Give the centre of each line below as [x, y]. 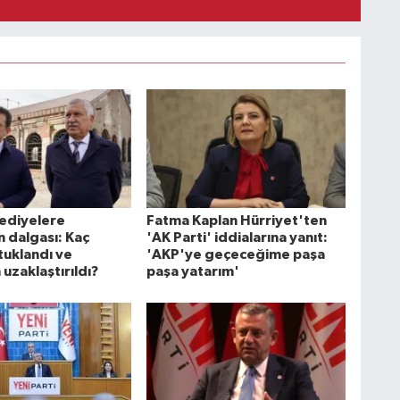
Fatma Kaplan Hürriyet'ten [236, 220]
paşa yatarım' [192, 271]
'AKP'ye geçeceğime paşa [235, 254]
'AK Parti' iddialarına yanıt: [237, 237]
